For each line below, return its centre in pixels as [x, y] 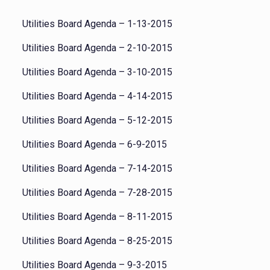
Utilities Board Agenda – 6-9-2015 [94, 144]
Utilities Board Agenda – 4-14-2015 [97, 96]
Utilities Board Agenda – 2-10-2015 [97, 48]
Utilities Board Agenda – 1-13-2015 [97, 24]
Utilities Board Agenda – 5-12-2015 [97, 120]
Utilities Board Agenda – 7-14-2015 [97, 168]
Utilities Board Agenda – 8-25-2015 [97, 241]
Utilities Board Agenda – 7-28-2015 [97, 193]
